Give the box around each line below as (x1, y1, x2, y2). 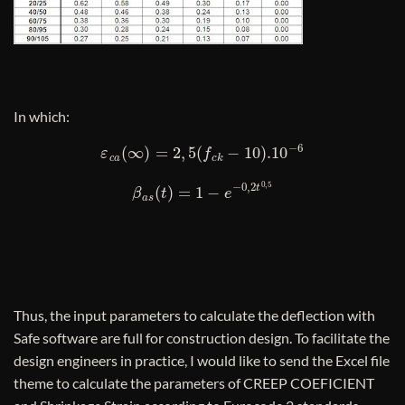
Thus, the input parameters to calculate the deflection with (14, 306, 375, 324)
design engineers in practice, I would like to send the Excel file (14, 352, 390, 369)
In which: (14, 107, 70, 125)
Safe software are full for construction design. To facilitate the (14, 329, 390, 346)
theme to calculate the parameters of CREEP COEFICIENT (14, 374, 374, 391)
